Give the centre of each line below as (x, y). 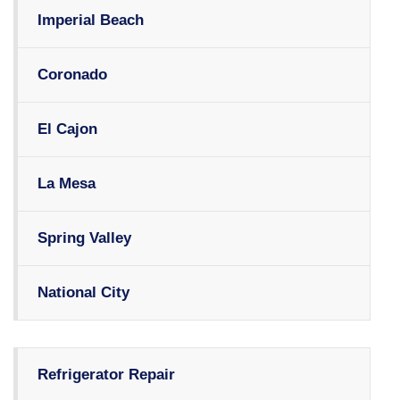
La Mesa (67, 184)
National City (83, 293)
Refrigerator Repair (106, 375)
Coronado (72, 75)
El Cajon (67, 129)
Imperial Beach (91, 21)
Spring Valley (84, 238)
